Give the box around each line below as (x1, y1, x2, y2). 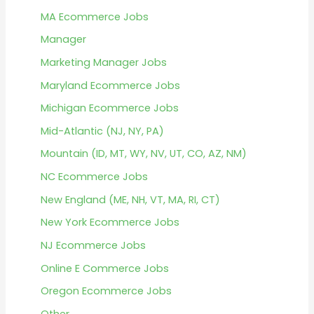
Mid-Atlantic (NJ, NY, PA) (40, 123, 164, 138)
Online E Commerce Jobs (40, 261, 169, 275)
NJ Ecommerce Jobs (40, 238, 146, 252)
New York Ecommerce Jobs (40, 215, 179, 230)
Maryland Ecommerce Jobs (40, 78, 180, 93)
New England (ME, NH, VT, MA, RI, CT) (40, 192, 220, 207)
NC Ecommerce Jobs (40, 170, 148, 184)
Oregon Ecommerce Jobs (40, 284, 172, 299)
